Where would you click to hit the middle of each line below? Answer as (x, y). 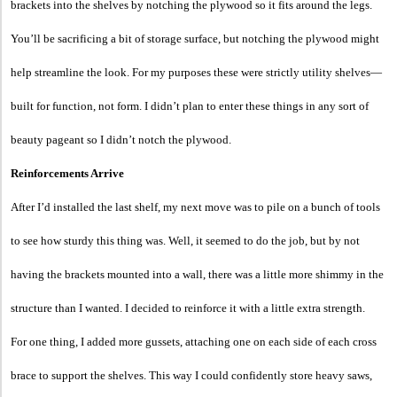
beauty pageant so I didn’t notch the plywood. (121, 139)
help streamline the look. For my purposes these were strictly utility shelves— (196, 72)
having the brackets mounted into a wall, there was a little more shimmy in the (197, 274)
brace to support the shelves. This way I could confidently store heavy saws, (191, 375)
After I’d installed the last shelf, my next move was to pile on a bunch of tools (195, 206)
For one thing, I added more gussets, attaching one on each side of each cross (194, 341)
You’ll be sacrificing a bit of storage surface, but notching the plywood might (195, 38)
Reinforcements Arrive (67, 173)
